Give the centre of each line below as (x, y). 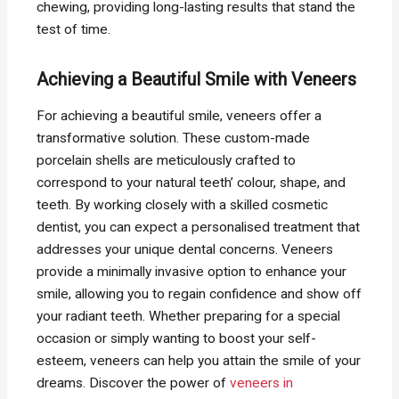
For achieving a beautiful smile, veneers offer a (179, 115)
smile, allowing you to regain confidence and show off (199, 293)
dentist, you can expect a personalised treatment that (199, 227)
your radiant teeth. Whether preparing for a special (189, 316)
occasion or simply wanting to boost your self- (177, 338)
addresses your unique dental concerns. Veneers (185, 249)
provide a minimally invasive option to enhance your (192, 271)
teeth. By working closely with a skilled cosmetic (183, 204)
